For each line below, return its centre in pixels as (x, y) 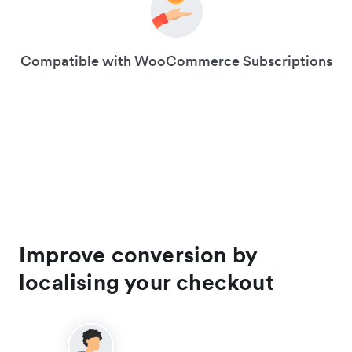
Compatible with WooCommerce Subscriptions (176, 60)
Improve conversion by (138, 254)
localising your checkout (147, 282)
